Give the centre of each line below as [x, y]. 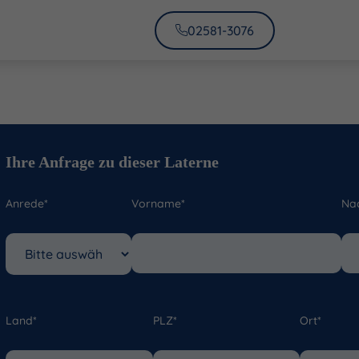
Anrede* [27, 204]
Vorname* [159, 204]
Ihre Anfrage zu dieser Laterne [112, 162]
